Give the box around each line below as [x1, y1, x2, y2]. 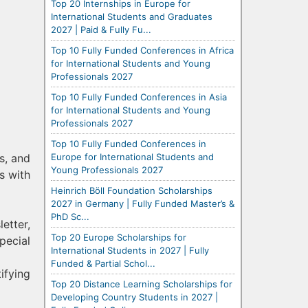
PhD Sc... [51, 210, 89, 222]
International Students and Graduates [51, 10, 212, 22]
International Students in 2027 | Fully [51, 244, 209, 256]
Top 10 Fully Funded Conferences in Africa [51, 44, 234, 56]
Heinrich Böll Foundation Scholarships [51, 184, 212, 196]
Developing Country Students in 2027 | [51, 291, 218, 302]
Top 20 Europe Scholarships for [51, 231, 186, 243]
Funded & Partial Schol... [51, 257, 155, 269]
